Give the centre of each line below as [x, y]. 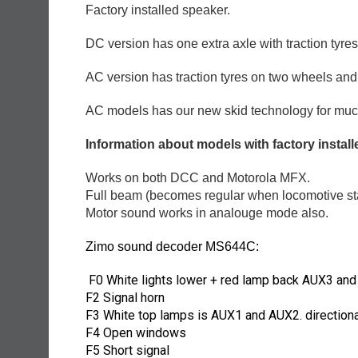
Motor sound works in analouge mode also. [207, 213]
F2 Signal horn [125, 298]
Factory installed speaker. [158, 10]
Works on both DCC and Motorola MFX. [198, 178]
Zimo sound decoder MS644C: [172, 247]
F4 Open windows [136, 333]
